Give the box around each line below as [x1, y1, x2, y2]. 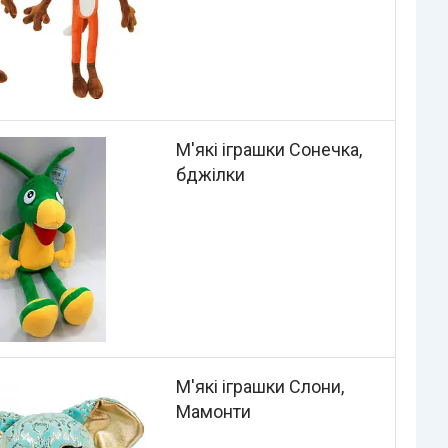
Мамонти [175, 400, 251, 422]
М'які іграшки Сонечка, [175, 139, 362, 161]
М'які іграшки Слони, [175, 375, 344, 397]
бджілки [175, 164, 245, 186]
